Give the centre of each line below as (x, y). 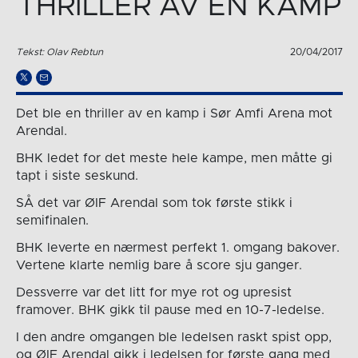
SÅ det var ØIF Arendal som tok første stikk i (154, 203)
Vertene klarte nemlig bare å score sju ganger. (159, 266)
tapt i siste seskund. (77, 176)
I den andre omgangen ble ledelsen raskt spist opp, (173, 338)
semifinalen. (52, 221)
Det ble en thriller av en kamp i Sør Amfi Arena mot (174, 114)
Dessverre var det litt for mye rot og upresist (153, 293)
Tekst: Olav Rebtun (59, 52)
